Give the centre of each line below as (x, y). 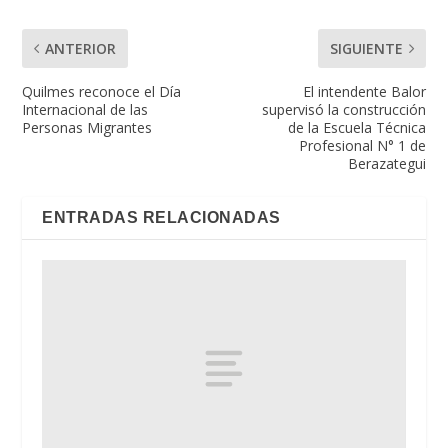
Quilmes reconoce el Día (102, 91)
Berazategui (386, 163)
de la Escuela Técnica (356, 127)
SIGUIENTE (366, 48)
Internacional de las (85, 109)
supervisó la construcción (343, 109)
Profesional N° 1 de (362, 145)
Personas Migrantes (87, 127)
